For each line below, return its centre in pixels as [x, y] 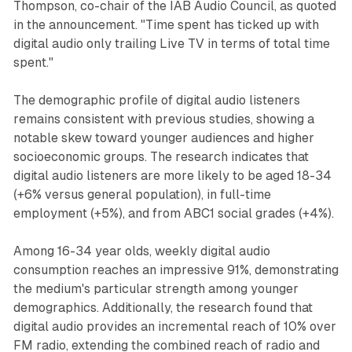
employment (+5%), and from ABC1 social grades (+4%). [173, 214]
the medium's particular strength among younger [156, 289]
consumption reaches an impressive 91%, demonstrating [176, 270]
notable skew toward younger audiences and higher [163, 138]
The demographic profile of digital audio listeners [156, 101]
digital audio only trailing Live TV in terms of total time [171, 44]
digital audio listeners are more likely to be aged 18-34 [172, 176]
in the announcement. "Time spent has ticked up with [166, 25]
